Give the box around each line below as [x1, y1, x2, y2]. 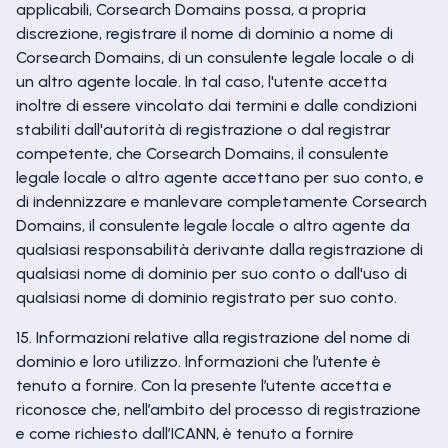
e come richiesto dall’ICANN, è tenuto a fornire [16, 424, 354, 443]
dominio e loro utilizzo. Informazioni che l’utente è [16, 352, 381, 371]
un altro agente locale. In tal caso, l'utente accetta [16, 72, 387, 91]
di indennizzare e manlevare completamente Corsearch [16, 192, 427, 211]
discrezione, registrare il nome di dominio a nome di [16, 24, 393, 43]
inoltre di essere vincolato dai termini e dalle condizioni [16, 96, 417, 115]
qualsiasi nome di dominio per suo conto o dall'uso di [16, 264, 407, 283]
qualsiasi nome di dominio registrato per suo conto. [16, 288, 397, 307]
